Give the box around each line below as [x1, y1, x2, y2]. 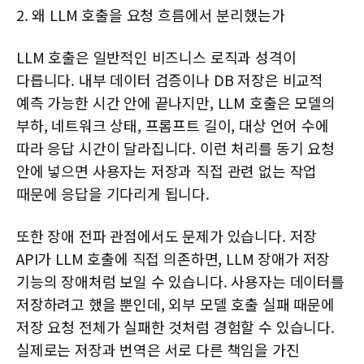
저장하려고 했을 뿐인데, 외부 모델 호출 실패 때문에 [16, 292, 335, 314]
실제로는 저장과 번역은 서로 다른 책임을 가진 [16, 338, 300, 360]
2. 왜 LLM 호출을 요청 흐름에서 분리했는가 [16, 3, 285, 25]
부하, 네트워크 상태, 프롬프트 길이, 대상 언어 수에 [16, 114, 329, 136]
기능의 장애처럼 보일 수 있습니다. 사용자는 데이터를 [16, 270, 344, 292]
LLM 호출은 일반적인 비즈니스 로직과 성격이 [16, 45, 297, 67]
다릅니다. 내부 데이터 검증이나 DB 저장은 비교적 [16, 68, 323, 90]
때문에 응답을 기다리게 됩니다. [16, 182, 210, 204]
